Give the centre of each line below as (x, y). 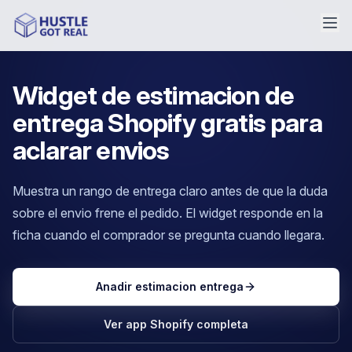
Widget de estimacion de (154, 95)
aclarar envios (91, 150)
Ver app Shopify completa (176, 324)
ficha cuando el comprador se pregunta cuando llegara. (169, 235)
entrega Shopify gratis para (167, 123)
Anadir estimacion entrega (170, 286)
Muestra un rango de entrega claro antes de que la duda (170, 191)
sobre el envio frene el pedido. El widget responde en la (168, 213)
